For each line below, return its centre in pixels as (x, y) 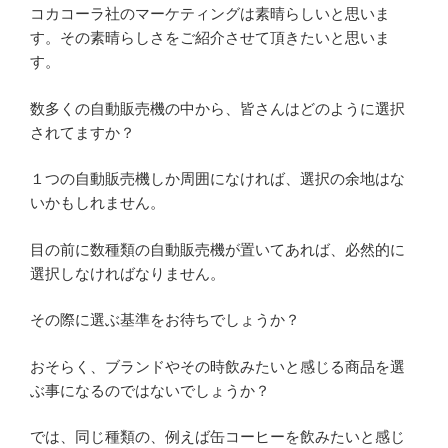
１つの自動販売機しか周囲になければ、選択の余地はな (217, 179)
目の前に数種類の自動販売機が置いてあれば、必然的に (217, 249)
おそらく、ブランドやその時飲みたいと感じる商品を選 (217, 366)
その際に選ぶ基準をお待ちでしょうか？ (165, 320)
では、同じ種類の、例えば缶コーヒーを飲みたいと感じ (217, 437)
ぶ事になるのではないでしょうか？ (150, 390)
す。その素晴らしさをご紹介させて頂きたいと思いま (210, 38)
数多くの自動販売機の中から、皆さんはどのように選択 (217, 108)
